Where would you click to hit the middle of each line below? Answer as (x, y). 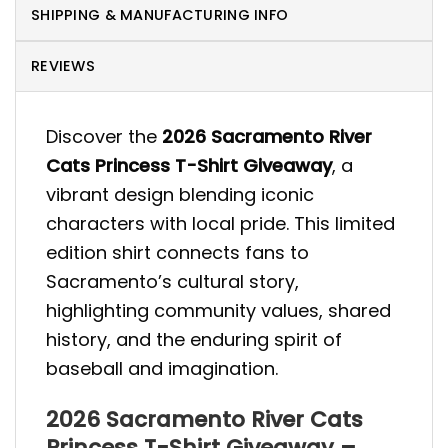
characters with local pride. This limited (220, 223)
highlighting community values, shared (218, 310)
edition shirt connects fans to (177, 252)
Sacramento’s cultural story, (172, 281)
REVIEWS (63, 65)
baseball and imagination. (162, 368)
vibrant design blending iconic (180, 194)
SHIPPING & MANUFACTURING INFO (160, 14)
